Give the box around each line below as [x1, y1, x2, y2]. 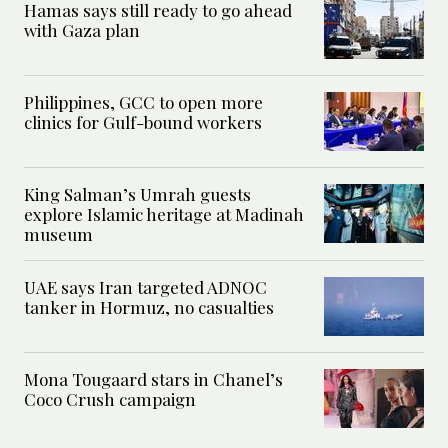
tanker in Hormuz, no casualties [24, 296, 274, 319]
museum [24, 223, 93, 246]
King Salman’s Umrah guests [24, 183, 251, 206]
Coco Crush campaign [24, 388, 196, 411]
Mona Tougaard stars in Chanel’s [24, 368, 283, 391]
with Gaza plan [24, 19, 140, 42]
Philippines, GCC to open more [24, 91, 263, 114]
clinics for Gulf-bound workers [24, 111, 262, 134]
